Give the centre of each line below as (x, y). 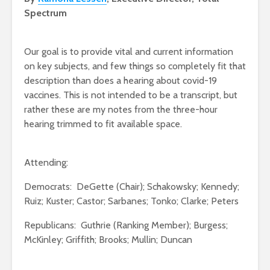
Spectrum (46, 13)
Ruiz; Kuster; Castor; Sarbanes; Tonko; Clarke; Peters (131, 201)
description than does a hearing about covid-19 (121, 81)
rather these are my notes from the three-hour (121, 110)
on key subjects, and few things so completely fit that (135, 66)
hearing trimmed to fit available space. (103, 124)
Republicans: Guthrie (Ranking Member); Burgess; (126, 225)
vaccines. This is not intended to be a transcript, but (131, 95)
